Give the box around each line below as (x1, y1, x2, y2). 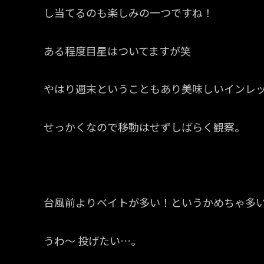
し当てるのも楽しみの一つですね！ (44, 5, 213, 21)
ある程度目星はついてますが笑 (44, 42, 191, 58)
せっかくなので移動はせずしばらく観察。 (44, 118, 245, 134)
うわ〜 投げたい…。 (44, 232, 141, 248)
